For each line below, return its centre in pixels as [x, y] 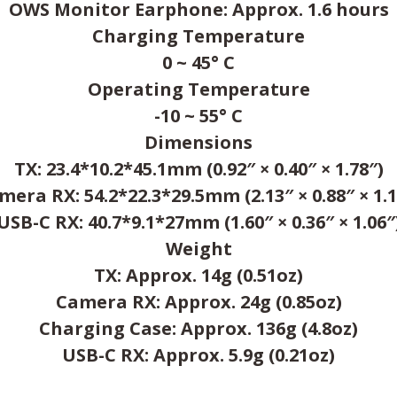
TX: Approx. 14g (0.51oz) [198, 275]
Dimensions [198, 142]
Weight [198, 249]
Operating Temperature [198, 89]
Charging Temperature [198, 36]
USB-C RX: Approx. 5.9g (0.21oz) [198, 355]
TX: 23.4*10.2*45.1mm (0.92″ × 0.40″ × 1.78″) [198, 169]
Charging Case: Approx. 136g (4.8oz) [198, 328]
